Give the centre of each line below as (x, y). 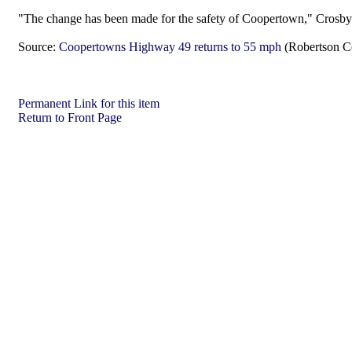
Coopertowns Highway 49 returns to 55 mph (170, 47)
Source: (37, 47)
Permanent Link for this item (89, 103)
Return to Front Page (70, 117)
